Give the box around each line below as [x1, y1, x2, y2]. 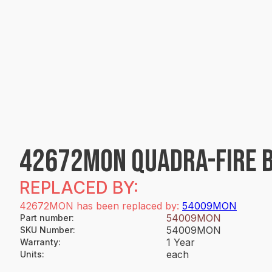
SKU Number [20, 225, 73, 235]
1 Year [166, 236, 195, 248]
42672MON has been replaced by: [19, 200, 182, 212]
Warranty [20, 237, 58, 247]
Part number [20, 212, 72, 223]
